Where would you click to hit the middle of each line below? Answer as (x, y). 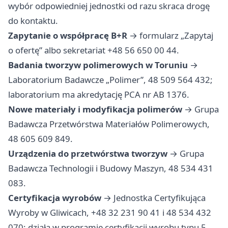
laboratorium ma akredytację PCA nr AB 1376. (99, 95)
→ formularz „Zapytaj (170, 36)
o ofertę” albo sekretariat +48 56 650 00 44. (94, 50)
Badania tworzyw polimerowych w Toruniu (98, 65)
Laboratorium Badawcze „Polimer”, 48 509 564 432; (110, 80)
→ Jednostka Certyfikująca (153, 198)
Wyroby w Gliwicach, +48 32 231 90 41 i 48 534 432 (110, 213)
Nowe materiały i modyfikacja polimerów (95, 109)
